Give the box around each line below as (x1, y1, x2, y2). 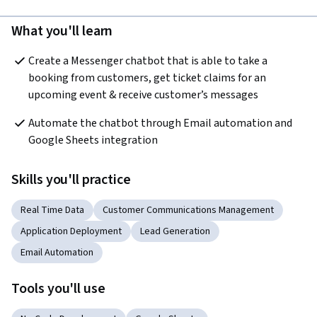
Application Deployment (21, 224, 122, 239)
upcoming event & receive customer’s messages (28, 87, 260, 103)
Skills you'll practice (11, 170, 131, 190)
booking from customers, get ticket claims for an (28, 70, 266, 86)
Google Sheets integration (28, 132, 158, 149)
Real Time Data (21, 203, 84, 218)
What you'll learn (11, 21, 113, 42)
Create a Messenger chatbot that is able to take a (28, 53, 267, 69)
